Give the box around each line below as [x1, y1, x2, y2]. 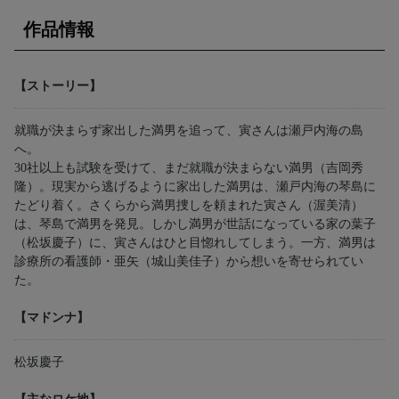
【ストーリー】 [14, 79, 102, 94]
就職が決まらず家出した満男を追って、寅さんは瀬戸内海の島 [14, 124, 363, 138]
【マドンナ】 [14, 311, 89, 325]
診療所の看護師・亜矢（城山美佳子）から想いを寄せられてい [14, 255, 363, 269]
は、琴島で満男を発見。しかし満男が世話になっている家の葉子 [14, 217, 376, 232]
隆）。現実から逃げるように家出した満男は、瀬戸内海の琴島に [14, 180, 376, 194]
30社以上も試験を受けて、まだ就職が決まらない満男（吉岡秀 [14, 161, 363, 175]
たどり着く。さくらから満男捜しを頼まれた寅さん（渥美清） [14, 199, 363, 213]
